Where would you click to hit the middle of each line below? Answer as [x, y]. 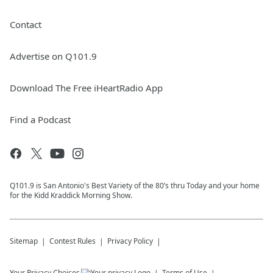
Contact [26, 25]
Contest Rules [73, 241]
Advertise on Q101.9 [53, 56]
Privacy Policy [130, 241]
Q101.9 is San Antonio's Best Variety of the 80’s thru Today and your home [135, 186]
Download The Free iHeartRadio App [86, 88]
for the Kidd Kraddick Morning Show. [71, 196]
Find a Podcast [40, 120]
